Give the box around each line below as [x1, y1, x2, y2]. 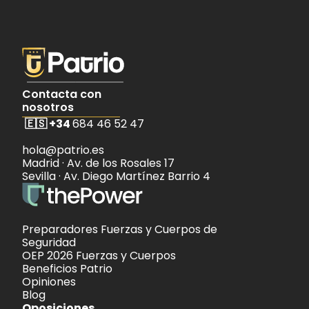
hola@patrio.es [22, 141, 107, 158]
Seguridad [22, 234, 76, 250]
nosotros [22, 99, 74, 115]
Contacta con [22, 86, 101, 102]
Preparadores [22, 221, 101, 237]
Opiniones [22, 273, 76, 290]
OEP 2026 [22, 247, 76, 263]
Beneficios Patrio [22, 260, 112, 277]
